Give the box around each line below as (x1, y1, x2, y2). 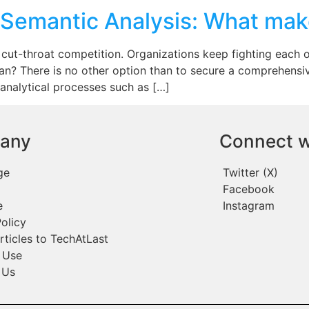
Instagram (223, 199, 275, 213)
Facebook (223, 182, 275, 197)
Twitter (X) (223, 166, 279, 180)
